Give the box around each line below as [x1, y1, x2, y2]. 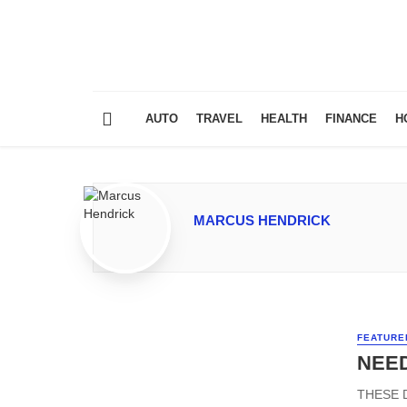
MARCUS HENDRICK [194, 213, 331, 229]
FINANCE [325, 112, 377, 126]
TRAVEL [196, 112, 243, 126]
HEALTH [261, 112, 307, 126]
